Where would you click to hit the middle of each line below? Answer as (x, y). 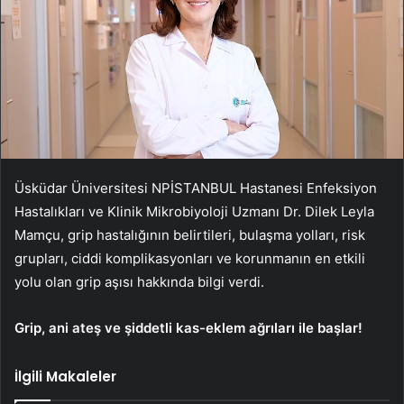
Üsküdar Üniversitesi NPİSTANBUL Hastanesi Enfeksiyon (196, 188)
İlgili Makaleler (65, 376)
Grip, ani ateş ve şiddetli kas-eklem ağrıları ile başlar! (188, 327)
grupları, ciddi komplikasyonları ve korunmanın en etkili (190, 258)
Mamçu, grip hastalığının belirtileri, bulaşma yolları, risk (190, 234)
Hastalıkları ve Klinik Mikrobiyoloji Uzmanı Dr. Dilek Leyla (194, 211)
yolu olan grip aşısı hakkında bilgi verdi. (141, 281)
